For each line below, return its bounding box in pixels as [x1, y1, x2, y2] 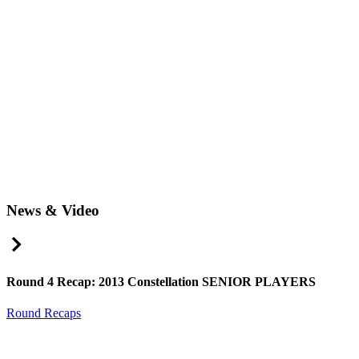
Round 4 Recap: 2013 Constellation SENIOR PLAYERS [6, 275, 316, 289]
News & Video [6, 201, 99, 219]
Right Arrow [26, 233, 91, 248]
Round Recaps [6, 306, 81, 321]
